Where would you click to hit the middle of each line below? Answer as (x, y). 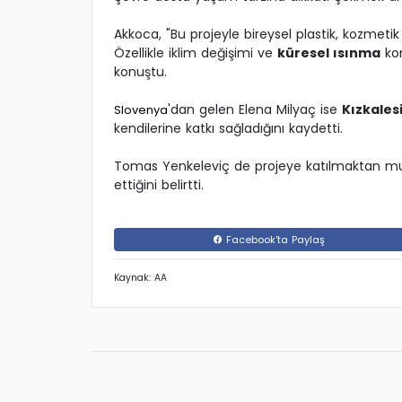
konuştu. (140, 72)
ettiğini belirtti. (159, 185)
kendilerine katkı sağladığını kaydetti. (228, 129)
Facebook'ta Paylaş (274, 240)
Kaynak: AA (140, 278)
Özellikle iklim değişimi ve (196, 53)
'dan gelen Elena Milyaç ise (255, 110)
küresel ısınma (329, 53)
